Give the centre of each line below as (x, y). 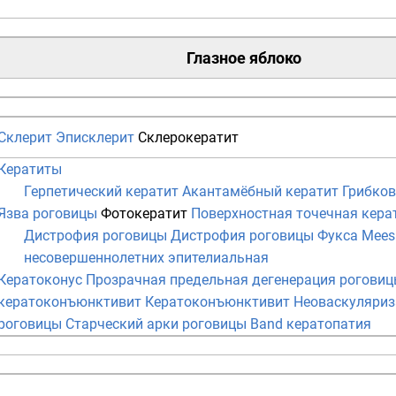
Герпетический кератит (101, 192)
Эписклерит (95, 138)
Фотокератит (144, 214)
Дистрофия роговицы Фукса (264, 236)
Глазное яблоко (244, 58)
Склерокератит (188, 138)
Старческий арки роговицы (156, 324)
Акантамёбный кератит (260, 192)
